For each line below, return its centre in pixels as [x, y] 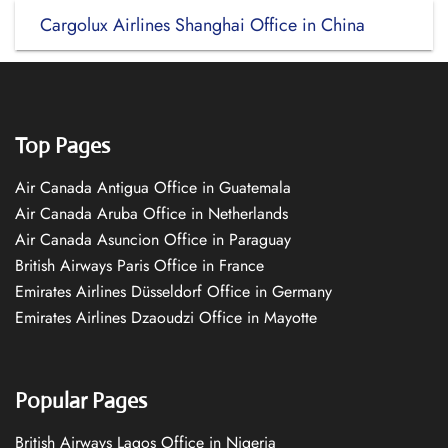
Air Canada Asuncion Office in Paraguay [153, 239]
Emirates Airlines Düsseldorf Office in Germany [173, 291]
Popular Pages [81, 400]
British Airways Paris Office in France [139, 265]
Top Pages [62, 145]
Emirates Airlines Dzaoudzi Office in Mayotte [166, 317]
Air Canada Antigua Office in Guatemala [153, 187]
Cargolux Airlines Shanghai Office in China [202, 25]
